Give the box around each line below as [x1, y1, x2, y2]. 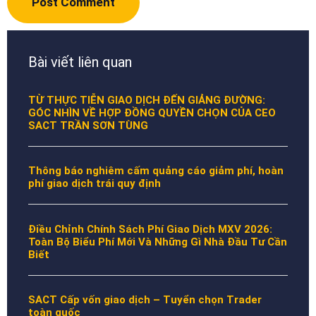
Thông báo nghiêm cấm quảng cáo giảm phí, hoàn [28, 164, 284, 178]
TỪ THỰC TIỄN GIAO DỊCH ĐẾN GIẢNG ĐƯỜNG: [28, 93, 265, 107]
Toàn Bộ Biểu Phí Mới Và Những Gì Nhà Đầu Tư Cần [28, 235, 287, 248]
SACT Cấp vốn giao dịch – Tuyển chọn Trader [28, 293, 262, 307]
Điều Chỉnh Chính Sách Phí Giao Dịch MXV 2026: [28, 222, 272, 236]
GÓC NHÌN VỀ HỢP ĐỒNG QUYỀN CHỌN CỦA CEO [28, 106, 276, 119]
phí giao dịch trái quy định [28, 177, 161, 190]
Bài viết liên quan [28, 53, 132, 71]
